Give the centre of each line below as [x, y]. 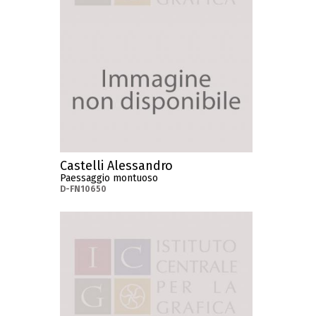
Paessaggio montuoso [109, 178]
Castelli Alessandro [117, 166]
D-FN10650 [84, 189]
